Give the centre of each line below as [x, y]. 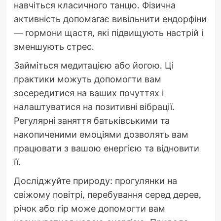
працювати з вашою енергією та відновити [106, 148]
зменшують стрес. [54, 47]
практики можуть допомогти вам [87, 79]
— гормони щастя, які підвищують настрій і [108, 33]
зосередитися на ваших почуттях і [89, 93]
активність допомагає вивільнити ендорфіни [110, 19]
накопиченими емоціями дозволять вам [101, 134]
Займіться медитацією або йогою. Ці [93, 65]
